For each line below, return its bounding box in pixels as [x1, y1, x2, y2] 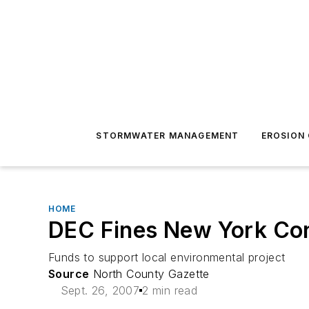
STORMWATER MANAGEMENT [96, 130, 239, 141]
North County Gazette [89, 267, 210, 281]
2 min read [142, 283, 198, 297]
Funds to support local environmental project [48, 250, 286, 264]
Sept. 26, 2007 [60, 283, 140, 297]
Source [48, 267, 90, 281]
